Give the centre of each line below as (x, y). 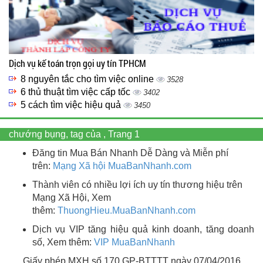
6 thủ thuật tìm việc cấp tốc (77, 92)
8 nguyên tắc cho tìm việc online (88, 79)
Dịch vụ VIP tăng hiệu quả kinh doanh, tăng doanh (143, 230)
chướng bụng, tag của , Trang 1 (74, 134)
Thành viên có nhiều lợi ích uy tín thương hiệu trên (137, 185)
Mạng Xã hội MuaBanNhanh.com (122, 166)
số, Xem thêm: (63, 242)
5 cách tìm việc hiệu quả (72, 105)
